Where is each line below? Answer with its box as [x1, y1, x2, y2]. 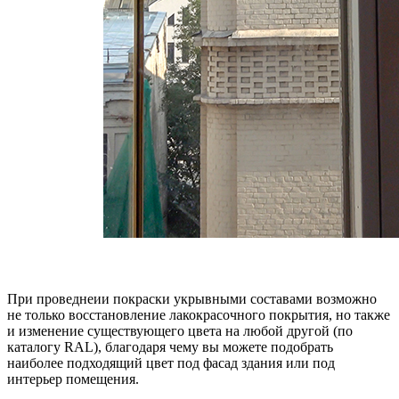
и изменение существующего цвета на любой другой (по [7, 322, 353, 338]
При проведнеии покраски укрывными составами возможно [7, 290, 377, 306]
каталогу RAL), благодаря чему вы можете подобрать [7, 338, 333, 354]
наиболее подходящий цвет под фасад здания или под [7, 354, 335, 370]
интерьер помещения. [7, 370, 139, 387]
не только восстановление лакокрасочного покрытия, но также [7, 306, 390, 322]
